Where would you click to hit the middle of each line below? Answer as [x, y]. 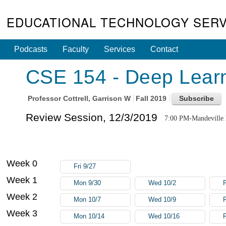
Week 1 [22, 180]
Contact [164, 49]
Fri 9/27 [85, 166]
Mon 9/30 [88, 183]
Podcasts [31, 49]
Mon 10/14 [89, 216]
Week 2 [22, 196]
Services [120, 49]
